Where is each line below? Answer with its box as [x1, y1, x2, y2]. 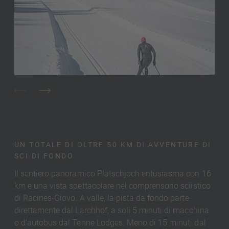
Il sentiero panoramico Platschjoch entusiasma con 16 [14, 168, 211, 178]
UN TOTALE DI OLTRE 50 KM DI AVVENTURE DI [14, 141, 212, 150]
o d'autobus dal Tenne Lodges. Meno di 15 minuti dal [14, 217, 206, 227]
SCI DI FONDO [14, 152, 74, 161]
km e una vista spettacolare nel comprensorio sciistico [14, 180, 211, 191]
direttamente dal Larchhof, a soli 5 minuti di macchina [14, 205, 209, 215]
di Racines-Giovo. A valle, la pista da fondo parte [14, 193, 189, 203]
